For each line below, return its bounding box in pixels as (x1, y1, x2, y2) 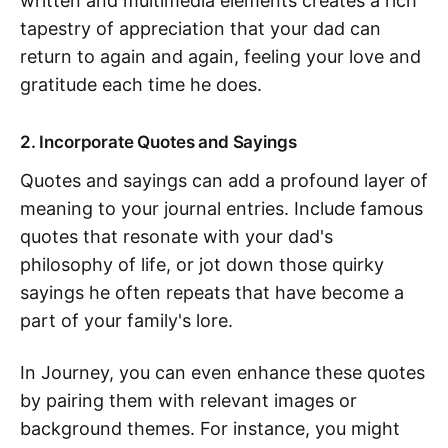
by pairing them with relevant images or (20, 390, 357, 412)
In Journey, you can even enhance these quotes (20, 362, 425, 384)
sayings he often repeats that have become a (20, 282, 404, 304)
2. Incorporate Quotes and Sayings (20, 132, 297, 153)
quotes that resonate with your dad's (20, 226, 333, 248)
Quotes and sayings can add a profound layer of (20, 170, 428, 192)
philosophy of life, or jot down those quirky (20, 254, 384, 276)
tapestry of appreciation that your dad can (20, 18, 381, 40)
